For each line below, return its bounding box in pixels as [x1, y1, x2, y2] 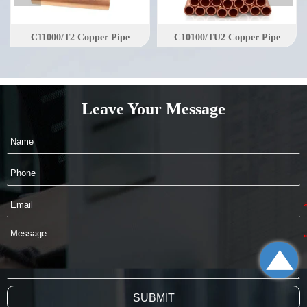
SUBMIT [132, 291, 175, 304]
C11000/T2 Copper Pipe [31, 32, 130, 43]
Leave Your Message [82, 99, 225, 118]
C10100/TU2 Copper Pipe [173, 32, 280, 43]
